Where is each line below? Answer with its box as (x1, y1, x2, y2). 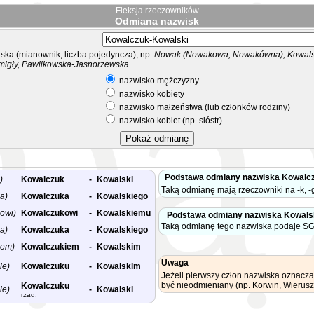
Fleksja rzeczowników (115, 6, 199, 15)
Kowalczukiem (21, 242, 79, 252)
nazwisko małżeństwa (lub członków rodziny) (117, 102, 290, 112)
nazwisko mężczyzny (117, 76, 199, 86)
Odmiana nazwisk (115, 15, 199, 27)
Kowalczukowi (21, 208, 78, 218)
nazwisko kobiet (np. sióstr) (117, 116, 222, 125)
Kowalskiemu (97, 208, 151, 218)
